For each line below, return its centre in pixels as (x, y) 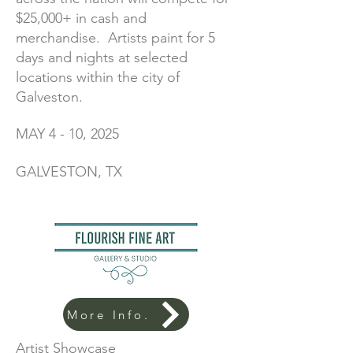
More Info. (108, 314)
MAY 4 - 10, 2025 (67, 134)
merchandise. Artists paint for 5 (115, 38)
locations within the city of (98, 77)
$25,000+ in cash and (81, 18)
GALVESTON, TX (69, 172)
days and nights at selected (102, 58)
